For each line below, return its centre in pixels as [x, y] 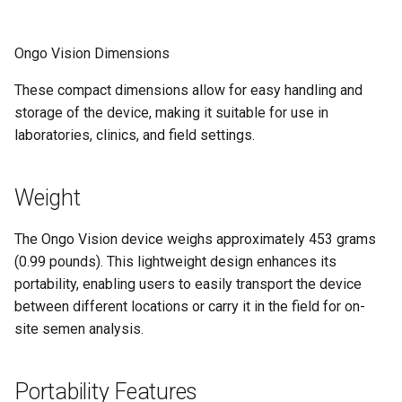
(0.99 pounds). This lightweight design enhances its [175, 262]
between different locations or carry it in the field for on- [190, 306]
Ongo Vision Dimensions [92, 53]
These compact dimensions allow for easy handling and [188, 90]
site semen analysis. [79, 329]
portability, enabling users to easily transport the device [188, 284]
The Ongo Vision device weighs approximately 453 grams [195, 239]
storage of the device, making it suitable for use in [171, 113]
